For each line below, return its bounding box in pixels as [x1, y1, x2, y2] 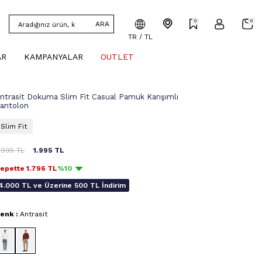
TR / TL [127, 32, 153, 41]
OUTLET [101, 52, 134, 61]
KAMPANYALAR [24, 52, 83, 61]
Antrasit [20, 210, 47, 218]
